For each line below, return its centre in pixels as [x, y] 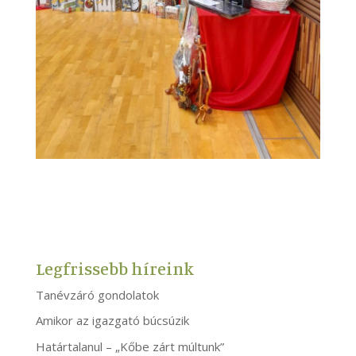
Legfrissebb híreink [114, 268]
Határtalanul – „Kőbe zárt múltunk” [130, 346]
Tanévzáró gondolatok [97, 294]
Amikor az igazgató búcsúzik [112, 321]
